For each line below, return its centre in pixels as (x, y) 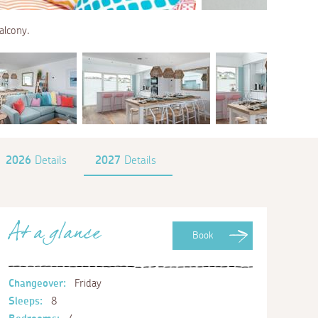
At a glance (55, 237)
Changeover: (37, 283)
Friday (86, 283)
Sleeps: (26, 301)
